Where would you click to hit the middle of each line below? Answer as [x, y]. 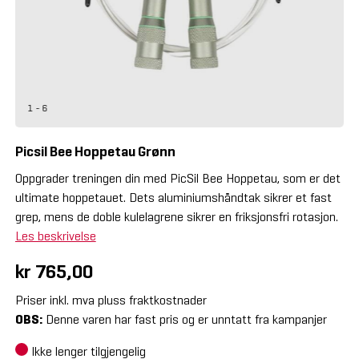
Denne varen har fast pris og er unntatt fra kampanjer [184, 319]
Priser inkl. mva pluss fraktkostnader [111, 300]
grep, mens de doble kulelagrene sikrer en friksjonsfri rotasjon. [176, 216]
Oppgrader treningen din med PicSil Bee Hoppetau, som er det [177, 178]
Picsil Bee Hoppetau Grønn [95, 151]
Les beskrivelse [55, 236]
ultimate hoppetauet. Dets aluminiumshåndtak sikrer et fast [173, 197]
